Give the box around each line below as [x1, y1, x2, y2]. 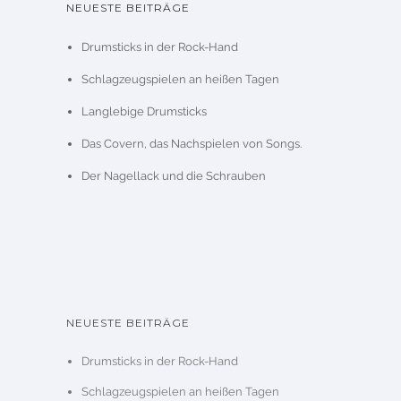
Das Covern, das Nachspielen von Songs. [81, 137, 302, 150]
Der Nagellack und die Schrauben [81, 169, 266, 183]
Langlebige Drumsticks [81, 105, 207, 118]
